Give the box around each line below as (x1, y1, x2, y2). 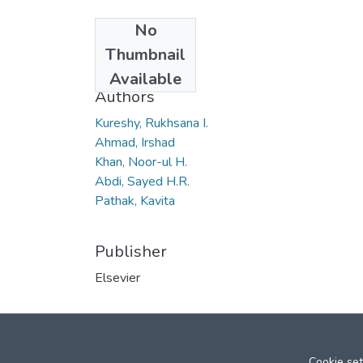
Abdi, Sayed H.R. (95, 172, 190, 190)
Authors (95, 85, 155, 108)
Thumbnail (105, 43, 186, 66)
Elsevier (95, 268, 140, 287)
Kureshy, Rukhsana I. (95, 113, 208, 132)
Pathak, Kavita (95, 191, 175, 210)
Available (109, 67, 181, 90)
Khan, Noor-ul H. (95, 152, 187, 171)
